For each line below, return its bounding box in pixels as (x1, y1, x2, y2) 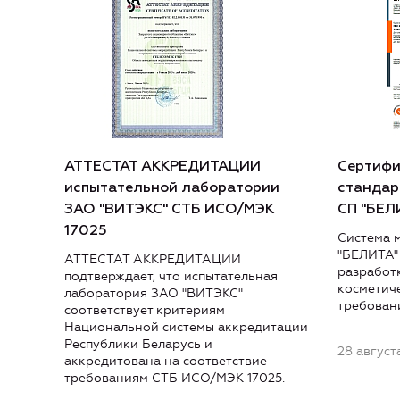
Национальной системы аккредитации (64, 320, 308, 336)
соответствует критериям (64, 303, 225, 319)
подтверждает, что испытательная (64, 269, 278, 285)
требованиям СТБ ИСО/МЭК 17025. (64, 371, 285, 387)
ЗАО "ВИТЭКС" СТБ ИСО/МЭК (64, 203, 274, 218)
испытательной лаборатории (64, 181, 279, 196)
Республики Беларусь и (64, 337, 212, 353)
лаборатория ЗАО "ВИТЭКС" (64, 286, 243, 302)
